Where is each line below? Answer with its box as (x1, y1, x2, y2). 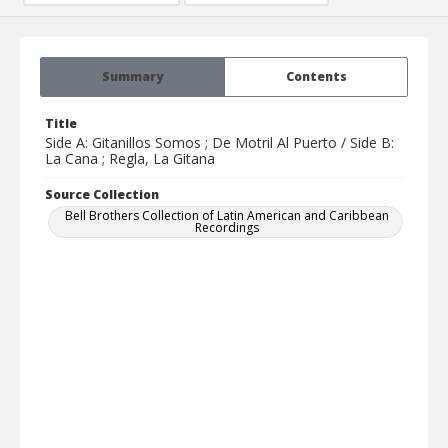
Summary (102, 68, 163, 86)
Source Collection (45, 186, 159, 204)
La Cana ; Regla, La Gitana (45, 149, 215, 169)
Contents (285, 68, 347, 86)
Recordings (195, 219, 259, 237)
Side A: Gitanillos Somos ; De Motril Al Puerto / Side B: (45, 133, 394, 153)
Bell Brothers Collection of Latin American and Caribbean (65, 207, 389, 225)
